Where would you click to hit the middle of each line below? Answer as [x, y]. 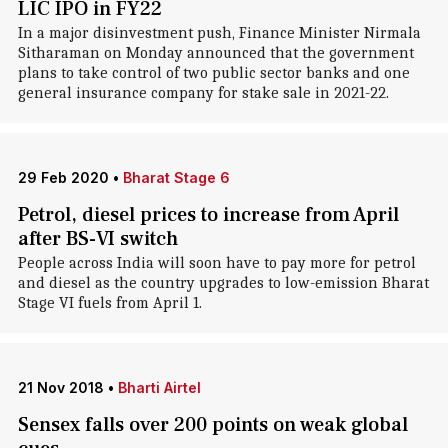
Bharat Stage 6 [176, 177]
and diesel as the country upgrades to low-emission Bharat [223, 283]
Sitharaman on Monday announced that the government [215, 53]
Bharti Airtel [159, 387]
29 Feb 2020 [63, 177]
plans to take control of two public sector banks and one [213, 73]
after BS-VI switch [97, 239]
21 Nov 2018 [60, 387]
